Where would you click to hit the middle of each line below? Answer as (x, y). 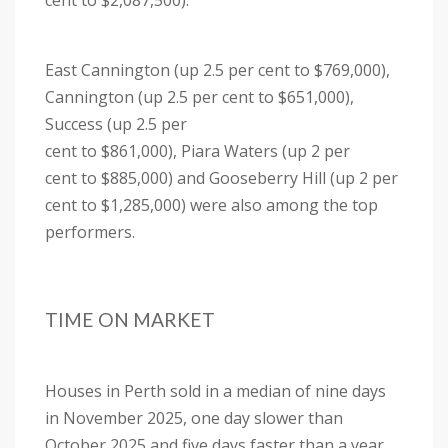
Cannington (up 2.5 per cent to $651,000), (199, 97)
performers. (92, 232)
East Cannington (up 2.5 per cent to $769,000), (217, 70)
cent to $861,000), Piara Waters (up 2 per (197, 151)
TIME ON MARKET (130, 320)
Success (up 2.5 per (116, 124)
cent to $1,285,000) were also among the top (211, 205)
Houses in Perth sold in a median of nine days (215, 391)
